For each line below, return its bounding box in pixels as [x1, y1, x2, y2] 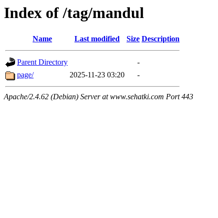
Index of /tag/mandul [4, 4, 144, 21]
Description [142, 35, 180, 43]
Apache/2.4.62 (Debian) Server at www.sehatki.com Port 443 [4, 92, 193, 101]
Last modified [74, 35, 120, 43]
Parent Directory [17, 58, 68, 67]
